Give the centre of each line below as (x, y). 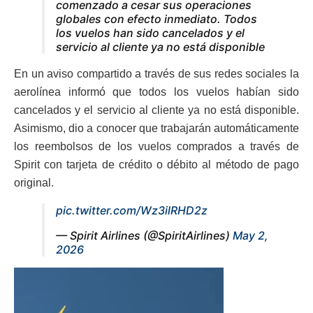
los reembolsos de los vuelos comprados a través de (156, 147)
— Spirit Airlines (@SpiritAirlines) (144, 236)
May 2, (250, 236)
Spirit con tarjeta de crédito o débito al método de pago (156, 165)
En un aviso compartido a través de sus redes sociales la (156, 74)
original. (34, 183)
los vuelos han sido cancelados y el (150, 33)
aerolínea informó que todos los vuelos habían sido (156, 92)
